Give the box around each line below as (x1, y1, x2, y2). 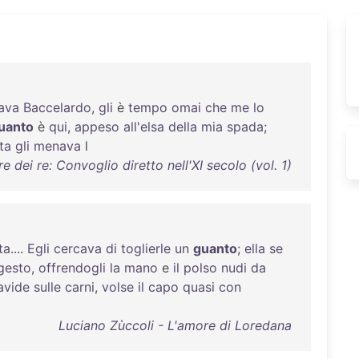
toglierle (121, 240, 171, 256)
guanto (193, 240, 237, 256)
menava (34, 138, 81, 154)
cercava (54, 240, 102, 256)
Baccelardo (23, 99, 91, 115)
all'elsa (123, 119, 164, 135)
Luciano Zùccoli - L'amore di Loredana (58, 317, 292, 333)
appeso (75, 119, 119, 135)
